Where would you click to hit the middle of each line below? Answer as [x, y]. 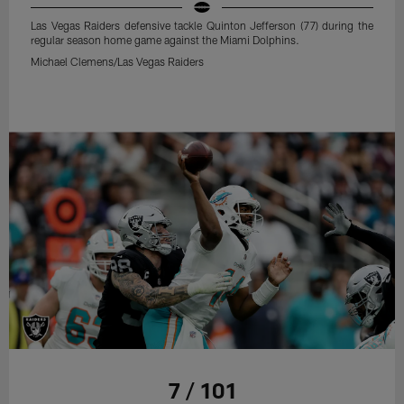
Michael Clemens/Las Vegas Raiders [118, 62]
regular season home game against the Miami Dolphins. [165, 40]
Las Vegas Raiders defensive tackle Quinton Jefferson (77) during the [202, 26]
